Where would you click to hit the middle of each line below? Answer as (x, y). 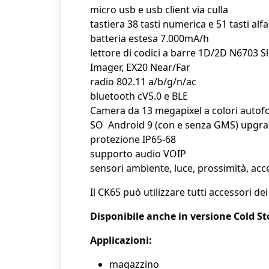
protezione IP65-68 (133, 140)
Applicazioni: (121, 240)
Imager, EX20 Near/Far (140, 68)
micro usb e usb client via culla (159, 10)
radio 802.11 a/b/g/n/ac (143, 82)
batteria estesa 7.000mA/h (150, 39)
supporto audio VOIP (138, 154)
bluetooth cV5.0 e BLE (139, 96)
